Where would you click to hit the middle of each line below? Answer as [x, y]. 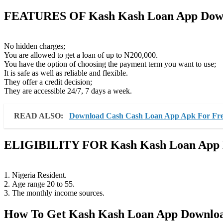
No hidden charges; [35, 46]
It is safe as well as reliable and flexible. [66, 73]
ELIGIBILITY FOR [57, 145]
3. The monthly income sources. [54, 193]
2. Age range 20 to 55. [39, 184]
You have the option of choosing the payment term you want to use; [110, 64]
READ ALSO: [40, 116]
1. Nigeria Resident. [35, 175]
